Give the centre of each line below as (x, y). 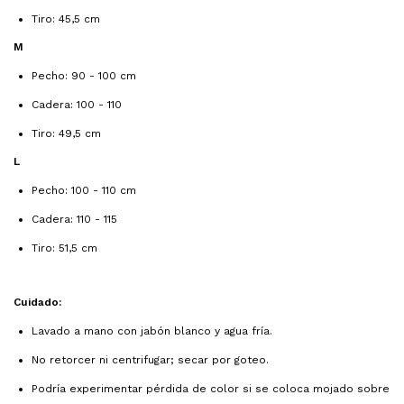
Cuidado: (39, 303)
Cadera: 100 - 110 (77, 105)
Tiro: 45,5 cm (66, 19)
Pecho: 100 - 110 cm (84, 191)
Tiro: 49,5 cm (66, 134)
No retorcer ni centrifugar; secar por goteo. (150, 360)
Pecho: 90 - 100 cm (84, 76)
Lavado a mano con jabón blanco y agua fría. (152, 331)
